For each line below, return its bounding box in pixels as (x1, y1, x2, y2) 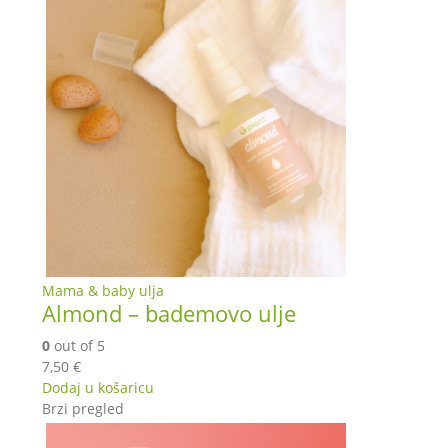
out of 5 (50, 336, 105, 356)
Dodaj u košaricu (42, 378, 154, 398)
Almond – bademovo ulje (42, 299, 296, 329)
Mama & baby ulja (42, 281, 164, 301)
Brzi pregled (42, 399, 124, 419)
